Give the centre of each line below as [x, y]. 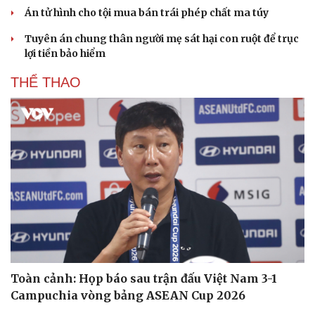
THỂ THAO [46, 82]
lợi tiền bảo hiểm [65, 53]
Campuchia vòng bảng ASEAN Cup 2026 [128, 296]
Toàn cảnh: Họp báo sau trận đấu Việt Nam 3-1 [144, 279]
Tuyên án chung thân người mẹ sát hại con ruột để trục [162, 38]
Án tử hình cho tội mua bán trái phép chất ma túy [147, 12]
